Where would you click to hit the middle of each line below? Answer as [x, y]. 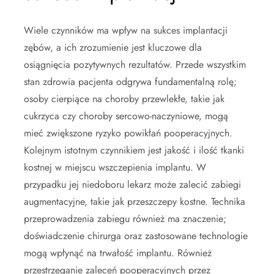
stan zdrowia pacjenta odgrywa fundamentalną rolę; [130, 82]
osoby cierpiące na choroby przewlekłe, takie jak [124, 99]
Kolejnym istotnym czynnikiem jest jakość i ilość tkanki [134, 150]
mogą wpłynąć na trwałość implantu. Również [118, 253]
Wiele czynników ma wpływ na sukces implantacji [126, 30]
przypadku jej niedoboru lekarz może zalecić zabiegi [132, 184]
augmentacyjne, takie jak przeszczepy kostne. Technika [135, 202]
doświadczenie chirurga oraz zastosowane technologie [136, 236]
